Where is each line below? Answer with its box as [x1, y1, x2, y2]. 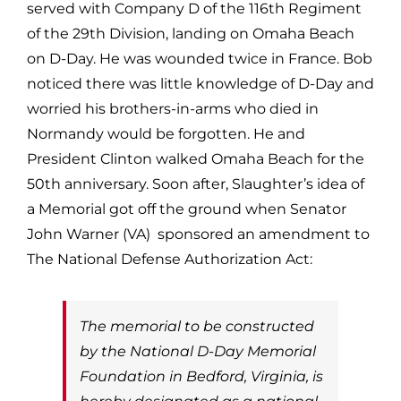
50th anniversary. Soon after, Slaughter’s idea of [27, 175, 364, 192]
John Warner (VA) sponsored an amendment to [27, 225, 370, 243]
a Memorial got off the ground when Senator [27, 200, 346, 218]
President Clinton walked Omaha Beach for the [27, 149, 364, 167]
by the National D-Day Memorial [80, 342, 316, 360]
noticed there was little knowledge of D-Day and [27, 74, 374, 92]
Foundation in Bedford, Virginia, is [80, 367, 323, 385]
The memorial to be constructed [80, 317, 314, 335]
